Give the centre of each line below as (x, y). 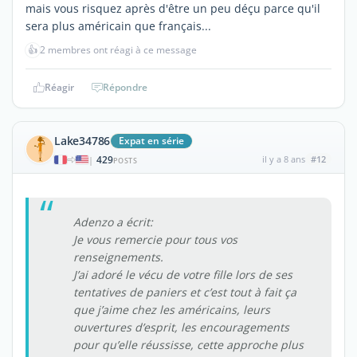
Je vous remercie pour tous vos (155, 239)
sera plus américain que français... (118, 25)
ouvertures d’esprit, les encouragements (181, 327)
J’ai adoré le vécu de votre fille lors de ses (183, 274)
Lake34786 (82, 140)
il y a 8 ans (283, 159)
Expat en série (152, 140)
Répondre (125, 87)
